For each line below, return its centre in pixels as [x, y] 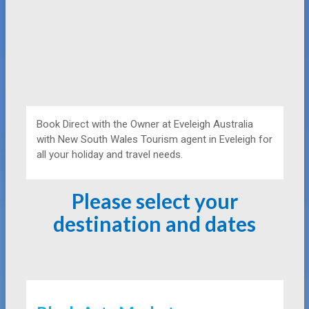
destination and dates [154, 223]
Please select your [154, 201]
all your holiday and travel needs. [109, 154]
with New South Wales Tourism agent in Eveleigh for [154, 139]
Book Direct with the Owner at [105, 124]
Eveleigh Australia [213, 124]
